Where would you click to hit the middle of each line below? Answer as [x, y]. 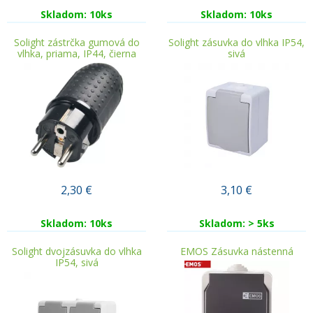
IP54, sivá [77, 262]
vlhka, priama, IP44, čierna [77, 53]
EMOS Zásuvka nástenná [236, 251]
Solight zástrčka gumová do [77, 42]
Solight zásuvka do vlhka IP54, [236, 42]
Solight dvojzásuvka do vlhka [77, 251]
